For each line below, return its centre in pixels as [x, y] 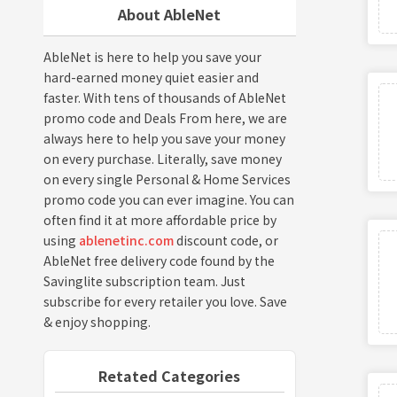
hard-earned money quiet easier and [151, 77]
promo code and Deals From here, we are [165, 117]
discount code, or [226, 240]
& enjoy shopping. [97, 321]
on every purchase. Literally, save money [162, 158]
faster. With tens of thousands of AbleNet [164, 97]
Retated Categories [170, 375]
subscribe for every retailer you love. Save [165, 301]
